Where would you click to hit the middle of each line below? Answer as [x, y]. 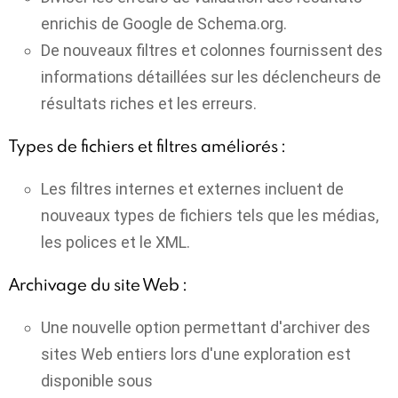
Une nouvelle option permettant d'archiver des [206, 327]
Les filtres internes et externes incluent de [192, 188]
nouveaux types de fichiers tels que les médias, [210, 215]
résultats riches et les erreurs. [149, 103]
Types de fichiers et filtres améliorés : [147, 146]
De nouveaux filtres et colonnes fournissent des [212, 50]
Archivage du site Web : [98, 285]
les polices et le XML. [115, 242]
